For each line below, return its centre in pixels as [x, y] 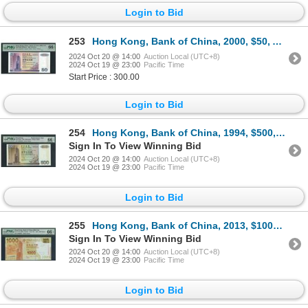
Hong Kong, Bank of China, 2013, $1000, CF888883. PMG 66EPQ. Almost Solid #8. [183, 226]
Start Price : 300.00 [104, 77]
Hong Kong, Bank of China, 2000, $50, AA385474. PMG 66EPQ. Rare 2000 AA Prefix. [182, 41]
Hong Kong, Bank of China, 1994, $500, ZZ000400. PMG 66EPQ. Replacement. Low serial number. [184, 132]
